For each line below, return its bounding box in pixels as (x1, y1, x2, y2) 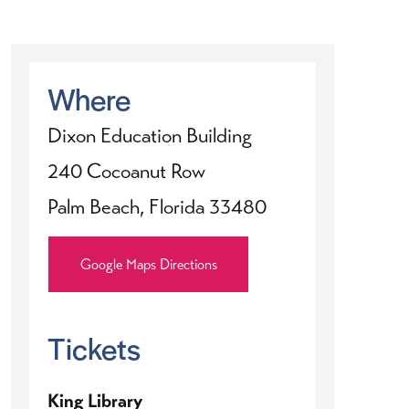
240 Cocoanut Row (47, 157, 205, 184)
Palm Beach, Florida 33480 (47, 193, 267, 220)
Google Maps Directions (79, 254, 217, 274)
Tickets (47, 327, 141, 369)
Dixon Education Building (47, 121, 252, 149)
